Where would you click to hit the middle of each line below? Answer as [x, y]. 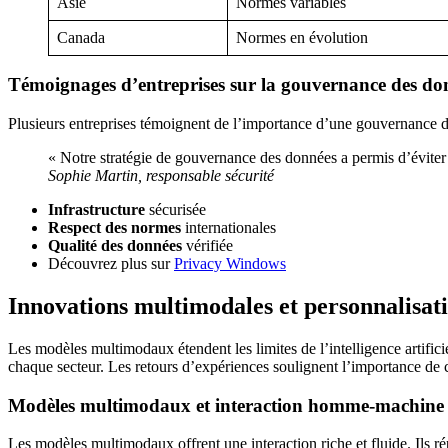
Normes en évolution [302, 37]
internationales [228, 228]
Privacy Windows [230, 264]
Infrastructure [96, 210]
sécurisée [175, 210]
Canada [81, 37]
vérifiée [207, 246]
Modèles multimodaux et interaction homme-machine [226, 405]
